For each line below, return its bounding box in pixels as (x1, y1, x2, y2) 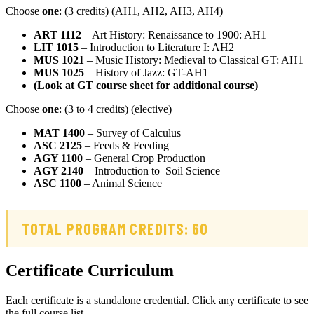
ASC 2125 (34, 139, 82, 152)
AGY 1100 (34, 152, 83, 165)
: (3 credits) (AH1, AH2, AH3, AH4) (59, 5, 223, 18)
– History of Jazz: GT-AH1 (84, 67, 208, 79)
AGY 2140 (34, 165, 83, 177)
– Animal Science (81, 177, 162, 190)
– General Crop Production (83, 152, 205, 165)
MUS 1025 (34, 67, 84, 79)
